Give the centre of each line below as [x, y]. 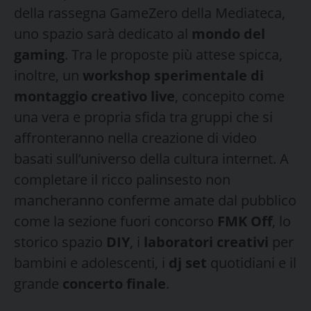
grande [38, 283]
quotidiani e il [252, 262]
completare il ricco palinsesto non [122, 179]
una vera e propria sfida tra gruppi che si [143, 117]
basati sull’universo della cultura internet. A [151, 158]
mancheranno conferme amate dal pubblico [155, 200]
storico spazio [60, 242]
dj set [188, 262]
